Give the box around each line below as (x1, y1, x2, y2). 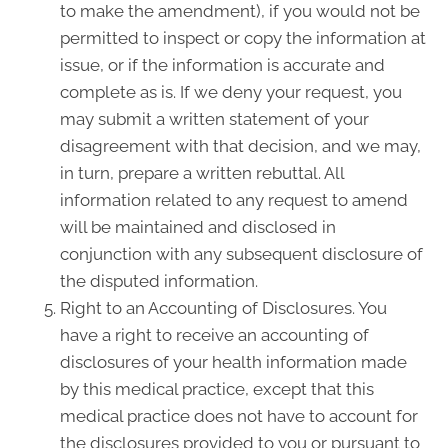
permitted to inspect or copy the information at (60, 28, 426, 48)
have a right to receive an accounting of (60, 325, 369, 345)
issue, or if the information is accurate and (60, 55, 385, 75)
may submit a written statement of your (60, 109, 369, 129)
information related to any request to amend (60, 190, 408, 210)
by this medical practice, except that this (60, 379, 374, 399)
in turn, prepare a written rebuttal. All (60, 163, 344, 183)
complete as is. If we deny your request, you (60, 82, 402, 102)
